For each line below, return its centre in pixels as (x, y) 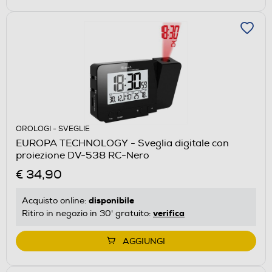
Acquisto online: (55, 200)
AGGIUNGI (144, 241)
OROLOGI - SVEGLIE (53, 129)
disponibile (111, 200)
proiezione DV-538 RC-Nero (83, 155)
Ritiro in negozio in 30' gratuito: (87, 213)
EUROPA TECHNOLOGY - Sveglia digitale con (122, 143)
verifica (169, 213)
